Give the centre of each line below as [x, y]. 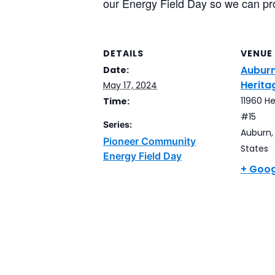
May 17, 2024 [130, 85]
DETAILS [123, 53]
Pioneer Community [149, 141]
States [254, 148]
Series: [118, 124]
